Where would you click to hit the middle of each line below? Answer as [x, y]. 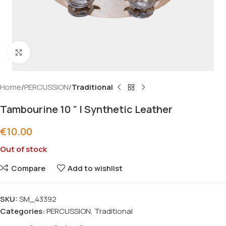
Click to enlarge [57, 52]
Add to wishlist [95, 168]
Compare [28, 168]
